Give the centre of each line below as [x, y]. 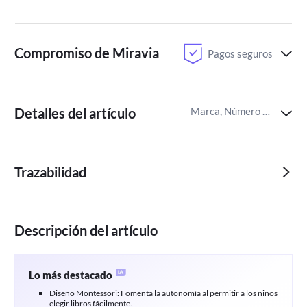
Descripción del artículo [86, 231]
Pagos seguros [240, 53]
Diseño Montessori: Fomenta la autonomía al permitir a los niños [163, 293]
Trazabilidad [51, 172]
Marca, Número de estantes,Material [267, 111]
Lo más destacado [71, 275]
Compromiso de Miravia [87, 53]
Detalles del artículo [75, 113]
